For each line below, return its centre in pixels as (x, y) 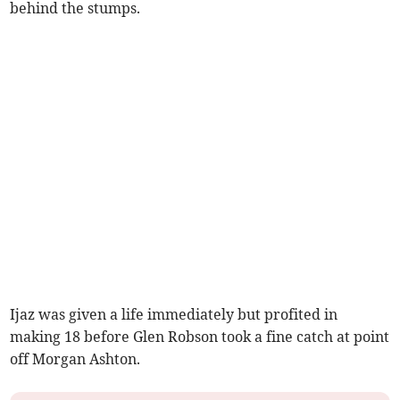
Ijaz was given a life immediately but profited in (174, 314)
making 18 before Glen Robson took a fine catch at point (200, 336)
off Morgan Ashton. (75, 358)
